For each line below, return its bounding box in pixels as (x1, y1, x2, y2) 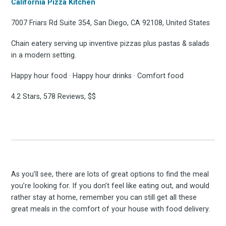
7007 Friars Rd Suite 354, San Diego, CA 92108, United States (11, 19, 210, 28)
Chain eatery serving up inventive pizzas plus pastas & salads (11, 39, 210, 48)
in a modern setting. (11, 51, 77, 60)
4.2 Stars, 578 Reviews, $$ (11, 92, 96, 101)
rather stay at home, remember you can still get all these (11, 193, 197, 202)
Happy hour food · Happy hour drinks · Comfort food (11, 72, 184, 81)
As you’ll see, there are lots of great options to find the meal (11, 170, 209, 179)
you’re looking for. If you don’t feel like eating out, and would (11, 182, 210, 191)
